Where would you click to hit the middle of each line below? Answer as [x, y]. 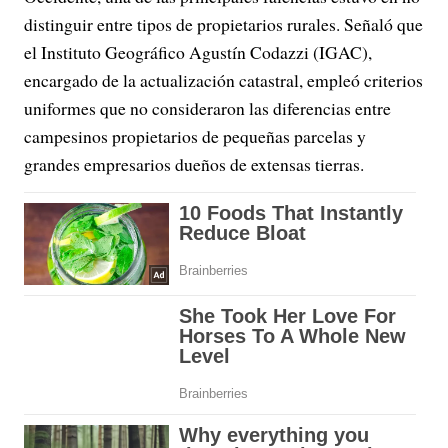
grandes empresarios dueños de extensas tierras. [194, 164]
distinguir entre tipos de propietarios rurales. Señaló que [223, 24]
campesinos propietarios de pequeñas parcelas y [195, 136]
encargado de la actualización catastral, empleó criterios [223, 80]
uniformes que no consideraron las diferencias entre [207, 108]
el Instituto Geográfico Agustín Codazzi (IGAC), [198, 52]
